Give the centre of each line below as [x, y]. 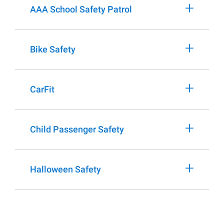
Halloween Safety [65, 169]
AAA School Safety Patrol [81, 9]
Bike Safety [53, 49]
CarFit [42, 89]
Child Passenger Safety [77, 129]
